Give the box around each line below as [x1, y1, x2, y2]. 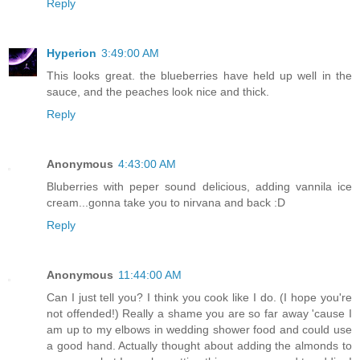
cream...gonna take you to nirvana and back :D [47, 196, 285, 210]
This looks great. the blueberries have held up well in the [47, 69, 352, 83]
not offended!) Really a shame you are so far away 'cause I [47, 307, 352, 321]
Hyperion [47, 47, 96, 60]
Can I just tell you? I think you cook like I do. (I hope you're [47, 291, 352, 305]
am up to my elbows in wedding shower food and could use [47, 323, 352, 337]
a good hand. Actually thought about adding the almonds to [47, 339, 352, 353]
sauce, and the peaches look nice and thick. [47, 85, 269, 99]
